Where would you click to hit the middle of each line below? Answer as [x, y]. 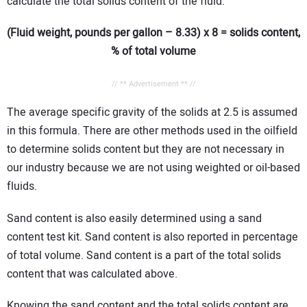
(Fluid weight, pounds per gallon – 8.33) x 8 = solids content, [153, 33]
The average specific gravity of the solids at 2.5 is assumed [152, 113]
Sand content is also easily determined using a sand [134, 218]
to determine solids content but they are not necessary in [146, 150]
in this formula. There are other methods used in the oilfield [152, 131]
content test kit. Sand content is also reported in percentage [152, 237]
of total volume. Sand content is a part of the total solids [144, 255]
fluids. [22, 187]
